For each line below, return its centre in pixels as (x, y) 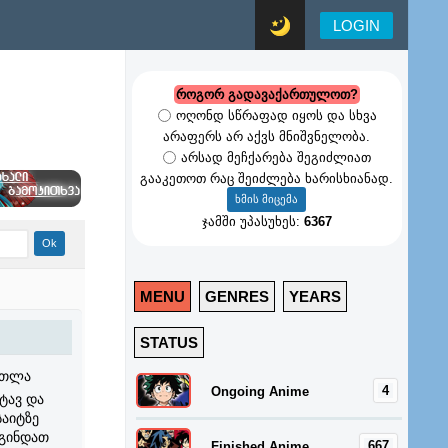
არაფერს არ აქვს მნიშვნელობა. (266, 136)
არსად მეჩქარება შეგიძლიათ (276, 157)
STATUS (168, 343)
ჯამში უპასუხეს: (252, 222)
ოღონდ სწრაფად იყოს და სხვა (276, 115)
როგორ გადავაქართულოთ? (266, 94)
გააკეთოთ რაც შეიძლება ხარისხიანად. (266, 178)
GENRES (236, 297)
